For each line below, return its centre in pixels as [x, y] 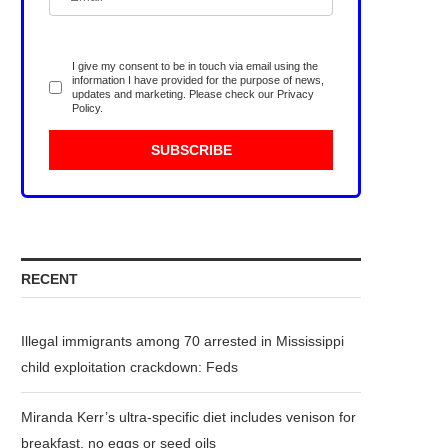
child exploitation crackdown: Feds [129, 367]
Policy [86, 108]
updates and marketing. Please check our [174, 94]
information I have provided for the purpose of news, [198, 80]
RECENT [49, 279]
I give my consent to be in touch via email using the [195, 66]
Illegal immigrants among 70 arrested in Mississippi [182, 341]
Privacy [295, 94]
